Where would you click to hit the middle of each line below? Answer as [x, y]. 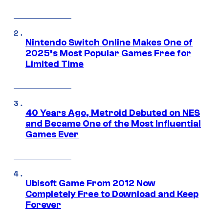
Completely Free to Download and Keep [112, 194]
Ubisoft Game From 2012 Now [90, 183]
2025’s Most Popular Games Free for [108, 53]
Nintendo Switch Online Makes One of [109, 42]
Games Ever [52, 134]
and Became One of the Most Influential [113, 123]
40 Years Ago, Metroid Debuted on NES [113, 113]
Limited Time [55, 64]
